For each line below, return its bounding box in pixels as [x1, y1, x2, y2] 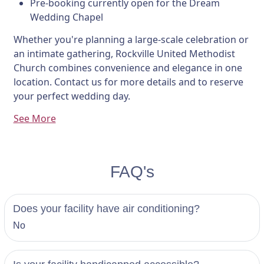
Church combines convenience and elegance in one [13, 61, 242, 74]
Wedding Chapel [29, 11, 103, 24]
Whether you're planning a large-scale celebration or [13, 33, 249, 46]
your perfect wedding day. [13, 90, 130, 103]
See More [13, 112, 56, 125]
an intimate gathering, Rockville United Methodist [13, 47, 235, 60]
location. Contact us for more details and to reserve [13, 75, 243, 88]
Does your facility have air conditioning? [13, 203, 200, 214]
